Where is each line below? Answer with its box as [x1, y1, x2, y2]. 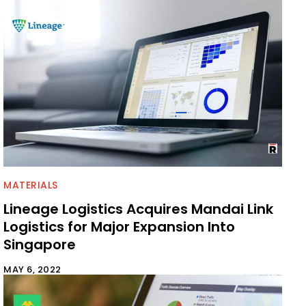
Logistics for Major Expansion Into [3, 217, 235, 237]
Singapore [3, 235, 76, 255]
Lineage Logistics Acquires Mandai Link [3, 199, 273, 219]
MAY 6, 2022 [3, 263, 61, 277]
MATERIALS [3, 178, 58, 193]
